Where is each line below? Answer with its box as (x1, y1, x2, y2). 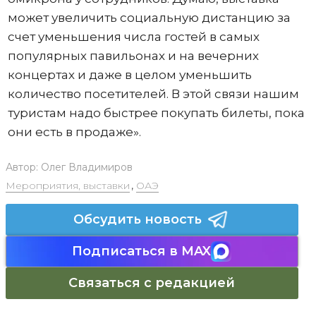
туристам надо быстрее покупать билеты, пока (7, 106, 305, 120)
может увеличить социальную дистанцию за (7, 11, 291, 25)
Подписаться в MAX (72, 243, 211, 259)
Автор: (5, 161, 41, 174)
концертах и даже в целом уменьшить (7, 68, 252, 82)
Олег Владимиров (40, 161, 133, 174)
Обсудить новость (73, 212, 202, 227)
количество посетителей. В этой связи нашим (7, 87, 299, 101)
